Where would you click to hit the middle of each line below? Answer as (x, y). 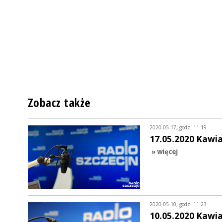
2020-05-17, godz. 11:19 (178, 128)
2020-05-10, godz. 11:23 (178, 204)
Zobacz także (59, 103)
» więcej (165, 152)
